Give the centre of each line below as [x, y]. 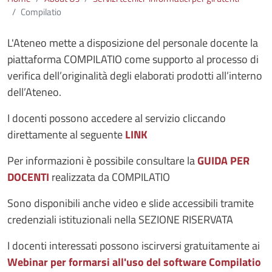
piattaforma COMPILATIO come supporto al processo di [133, 59]
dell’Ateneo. [34, 92]
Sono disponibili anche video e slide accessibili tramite [131, 203]
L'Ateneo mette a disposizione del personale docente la [133, 42]
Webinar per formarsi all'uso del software [108, 262]
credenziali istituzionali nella [72, 219]
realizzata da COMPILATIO [110, 177]
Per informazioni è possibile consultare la [102, 160]
